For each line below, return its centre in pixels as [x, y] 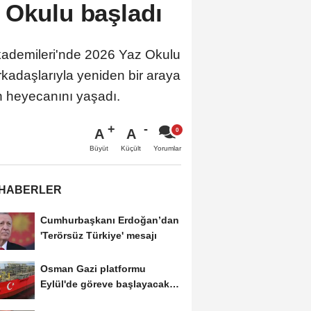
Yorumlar [167, 148]
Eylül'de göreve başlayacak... [109, 284]
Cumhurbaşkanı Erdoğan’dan [109, 220]
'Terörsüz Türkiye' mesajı [98, 235]
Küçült [131, 148]
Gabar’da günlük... [84, 300]
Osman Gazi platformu [93, 269]
